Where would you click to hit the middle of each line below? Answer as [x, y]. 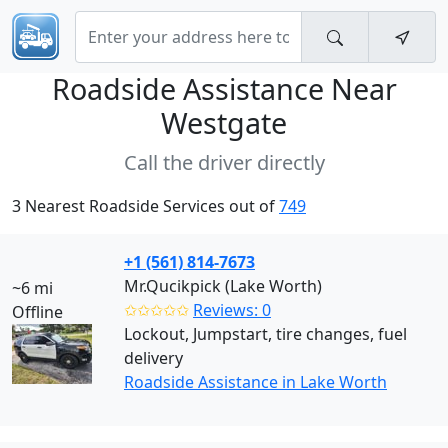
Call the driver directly [224, 162]
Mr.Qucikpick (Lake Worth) [223, 286]
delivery [153, 358]
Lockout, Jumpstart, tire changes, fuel [265, 334]
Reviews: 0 [232, 310]
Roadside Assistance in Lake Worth [255, 382]
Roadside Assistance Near [224, 88]
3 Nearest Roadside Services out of [145, 206]
